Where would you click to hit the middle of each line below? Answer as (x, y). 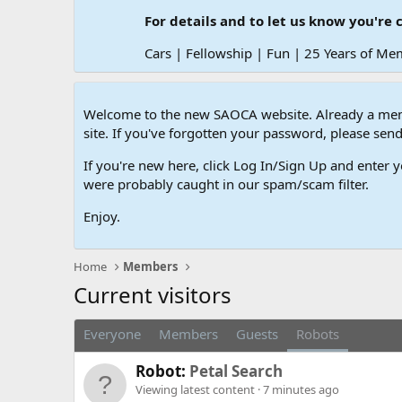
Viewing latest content (197, 390)
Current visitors (153, 295)
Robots (318, 334)
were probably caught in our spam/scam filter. (226, 184)
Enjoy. (102, 217)
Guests (257, 334)
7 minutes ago (301, 390)
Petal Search (236, 371)
